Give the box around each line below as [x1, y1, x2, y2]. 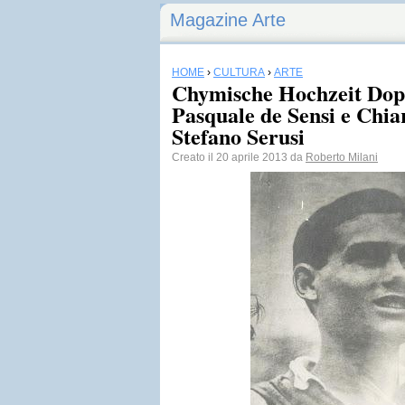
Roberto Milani [306, 151, 378, 164]
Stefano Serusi [172, 120, 305, 152]
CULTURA [213, 66, 265, 79]
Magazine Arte [170, 10, 286, 30]
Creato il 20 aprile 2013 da [172, 151, 306, 164]
